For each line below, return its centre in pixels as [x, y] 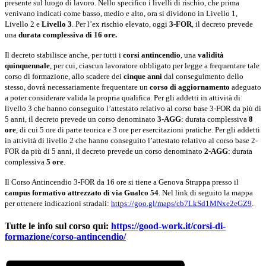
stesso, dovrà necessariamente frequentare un [77, 87]
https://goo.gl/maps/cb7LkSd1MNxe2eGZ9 [181, 203]
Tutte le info [29, 226]
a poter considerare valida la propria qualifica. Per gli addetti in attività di [123, 97]
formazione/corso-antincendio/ [65, 236]
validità [211, 55]
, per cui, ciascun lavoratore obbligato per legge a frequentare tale [155, 65]
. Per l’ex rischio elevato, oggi [121, 24]
